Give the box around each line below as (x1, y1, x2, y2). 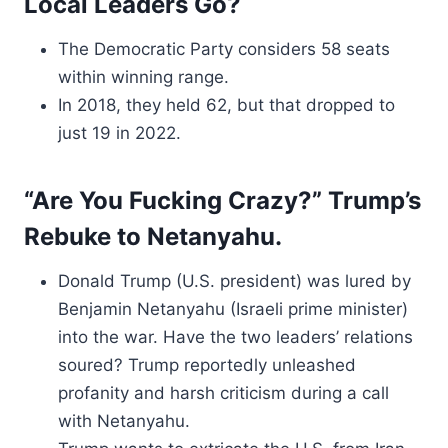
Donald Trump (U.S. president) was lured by (58, 271, 411, 291)
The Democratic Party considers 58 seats (58, 39, 390, 59)
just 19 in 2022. (58, 123, 181, 143)
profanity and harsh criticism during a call (58, 383, 389, 403)
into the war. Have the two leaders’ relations (58, 327, 413, 347)
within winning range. (58, 67, 229, 87)
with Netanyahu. (58, 411, 190, 431)
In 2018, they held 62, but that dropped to (58, 95, 395, 115)
